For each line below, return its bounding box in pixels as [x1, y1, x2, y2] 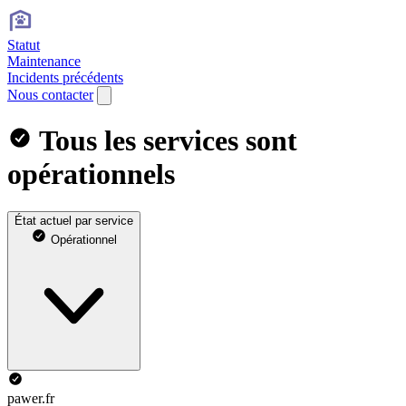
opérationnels [7, 158, 175, 191]
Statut [7, 37, 40, 53]
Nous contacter [7, 87, 93, 102]
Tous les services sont [33, 124, 297, 158]
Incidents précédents [7, 70, 123, 85]
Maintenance [7, 53, 81, 69]
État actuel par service [14, 213, 133, 227]
